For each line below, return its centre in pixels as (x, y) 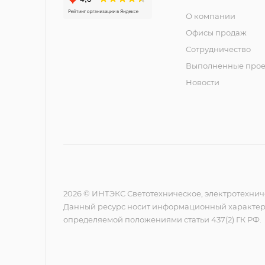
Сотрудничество (218, 49)
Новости (202, 83)
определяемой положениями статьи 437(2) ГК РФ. (162, 220)
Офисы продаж (216, 33)
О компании (210, 16)
